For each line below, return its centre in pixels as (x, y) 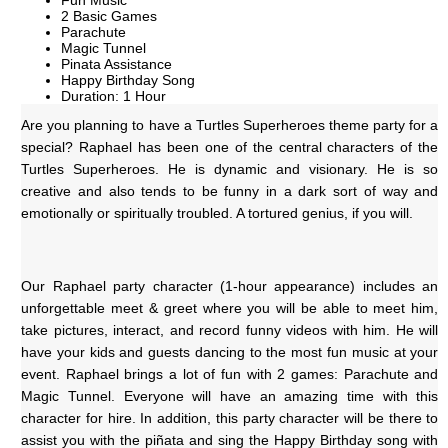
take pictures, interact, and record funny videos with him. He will (230, 330)
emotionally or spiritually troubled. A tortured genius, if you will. (217, 213)
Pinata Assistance (117, 64)
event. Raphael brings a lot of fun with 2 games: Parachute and (230, 374)
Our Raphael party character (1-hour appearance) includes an (230, 286)
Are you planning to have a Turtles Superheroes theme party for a (230, 125)
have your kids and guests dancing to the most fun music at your (230, 352)
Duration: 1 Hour (114, 96)
